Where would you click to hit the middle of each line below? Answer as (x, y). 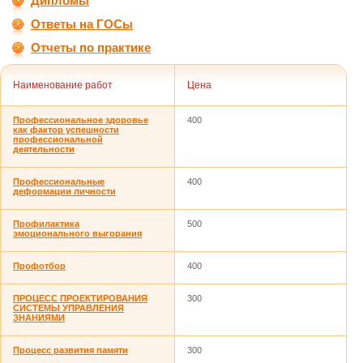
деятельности (44, 149)
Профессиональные (59, 181)
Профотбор (39, 266)
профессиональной (58, 139)
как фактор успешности (66, 130)
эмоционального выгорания (77, 233)
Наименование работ (63, 85)
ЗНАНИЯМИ (39, 318)
